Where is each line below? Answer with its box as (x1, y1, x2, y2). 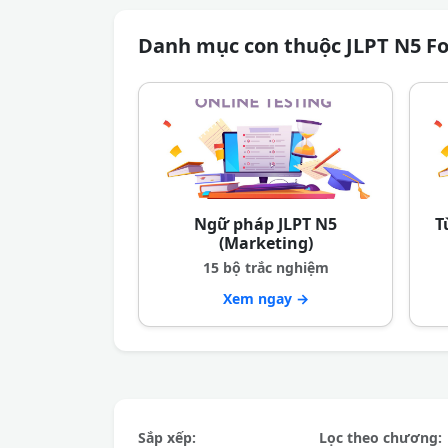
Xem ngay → (222, 289, 309, 308)
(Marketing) (218, 232, 313, 254)
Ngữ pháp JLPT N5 (194, 213, 337, 235)
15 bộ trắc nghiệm (202, 258, 329, 277)
